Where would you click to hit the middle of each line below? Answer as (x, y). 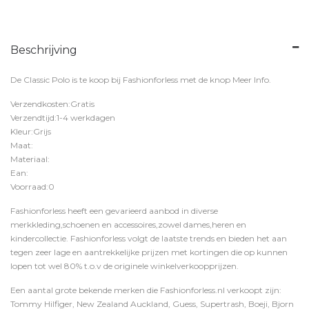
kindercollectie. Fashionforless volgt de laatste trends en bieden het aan (149, 238)
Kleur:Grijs (31, 131)
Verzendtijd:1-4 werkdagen (63, 118)
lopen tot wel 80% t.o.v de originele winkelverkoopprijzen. (124, 266)
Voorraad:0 (32, 187)
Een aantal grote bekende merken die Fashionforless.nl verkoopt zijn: (146, 290)
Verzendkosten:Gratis (52, 104)
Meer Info (251, 80)
